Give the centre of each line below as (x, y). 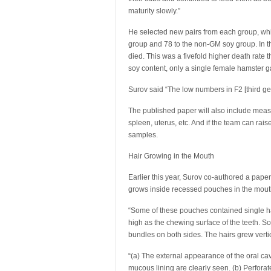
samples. (143, 135)
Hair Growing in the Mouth (171, 156)
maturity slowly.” (154, 11)
